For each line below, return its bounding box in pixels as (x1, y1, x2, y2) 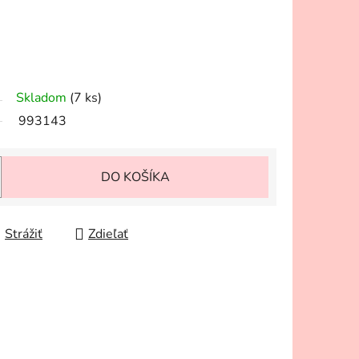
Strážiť (5, 225, 42, 244)
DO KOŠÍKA (100, 168, 170, 187)
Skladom (16, 89, 70, 107)
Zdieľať (88, 225, 128, 244)
